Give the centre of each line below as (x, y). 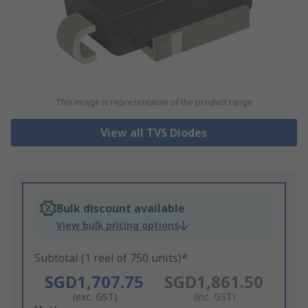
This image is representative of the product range (154, 102)
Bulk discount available (121, 209)
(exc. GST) (96, 297)
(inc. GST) (215, 297)
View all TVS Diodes (154, 133)
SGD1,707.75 (94, 282)
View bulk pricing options (118, 225)
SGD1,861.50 (213, 282)
